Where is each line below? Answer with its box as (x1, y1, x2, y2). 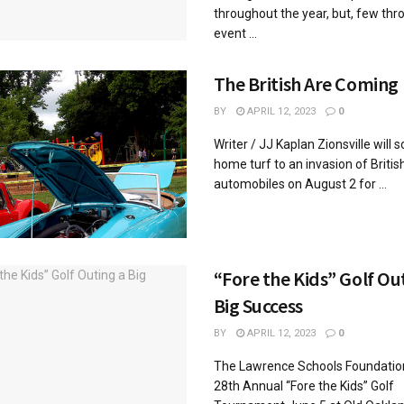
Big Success (213, 292, 303, 318)
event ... (213, 25, 257, 41)
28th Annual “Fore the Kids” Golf (213, 378, 394, 393)
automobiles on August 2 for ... (213, 176, 387, 191)
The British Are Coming (213, 70, 399, 96)
